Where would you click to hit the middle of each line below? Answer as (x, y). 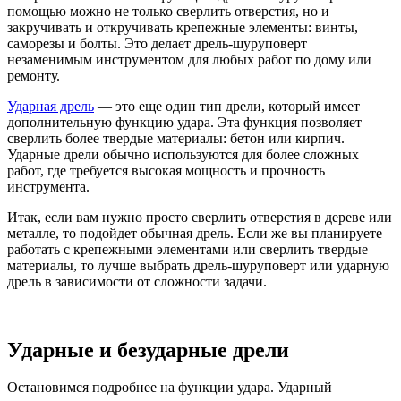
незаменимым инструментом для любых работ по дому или (189, 59)
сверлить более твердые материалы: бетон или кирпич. (176, 138)
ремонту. (34, 75)
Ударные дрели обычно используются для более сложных (183, 154)
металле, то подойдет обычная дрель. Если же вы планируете (195, 233)
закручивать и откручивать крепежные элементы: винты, (183, 27)
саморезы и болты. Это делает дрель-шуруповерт (157, 43)
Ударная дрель (51, 106)
